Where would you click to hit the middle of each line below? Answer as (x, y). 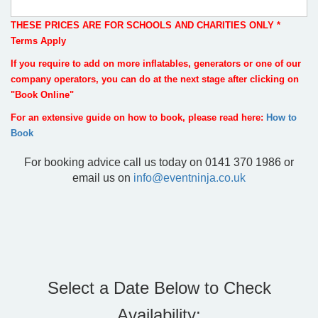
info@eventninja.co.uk (190, 178)
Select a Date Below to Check (159, 288)
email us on (103, 178)
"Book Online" (42, 95)
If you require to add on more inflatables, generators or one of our (156, 64)
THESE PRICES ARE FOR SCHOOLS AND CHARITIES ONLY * (146, 26)
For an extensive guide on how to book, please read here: (138, 118)
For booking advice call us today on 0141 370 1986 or (159, 163)
